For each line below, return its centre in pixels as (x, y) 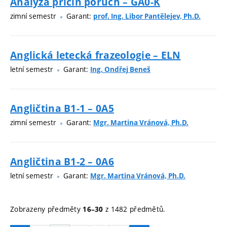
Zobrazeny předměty (47, 209)
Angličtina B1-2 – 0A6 (62, 162)
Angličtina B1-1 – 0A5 (62, 108)
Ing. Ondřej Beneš (120, 70)
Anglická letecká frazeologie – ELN (96, 55)
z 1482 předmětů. (134, 209)
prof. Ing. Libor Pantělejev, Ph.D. (147, 16)
